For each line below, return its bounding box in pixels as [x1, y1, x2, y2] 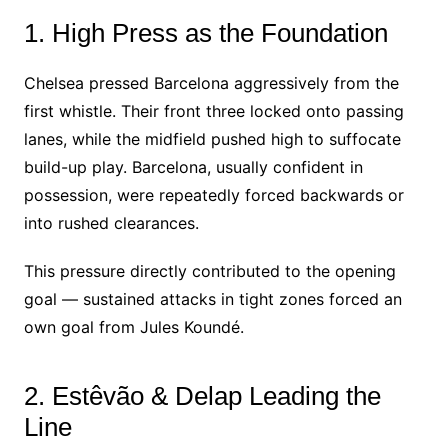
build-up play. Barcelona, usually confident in [23, 156, 363, 177]
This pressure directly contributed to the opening [23, 260, 396, 281]
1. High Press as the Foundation [23, 17, 388, 48]
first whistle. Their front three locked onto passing [23, 100, 404, 121]
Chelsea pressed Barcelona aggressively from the [23, 72, 399, 93]
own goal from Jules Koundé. [23, 316, 244, 337]
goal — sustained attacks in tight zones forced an [23, 288, 402, 309]
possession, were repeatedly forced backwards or [23, 184, 404, 205]
